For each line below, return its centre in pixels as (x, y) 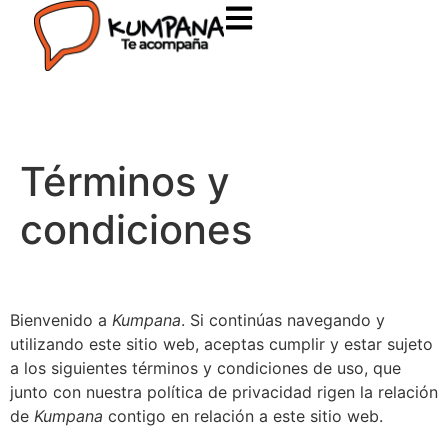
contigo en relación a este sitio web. (243, 416)
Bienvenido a (61, 320)
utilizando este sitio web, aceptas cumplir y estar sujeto (221, 344)
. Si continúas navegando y (283, 320)
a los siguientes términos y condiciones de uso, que (205, 368)
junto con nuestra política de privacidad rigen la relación (224, 392)
